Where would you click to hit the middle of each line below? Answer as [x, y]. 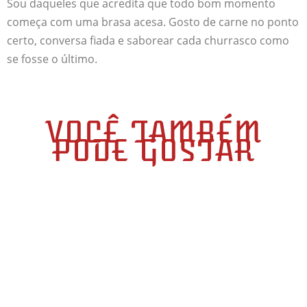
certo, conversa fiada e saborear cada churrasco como [148, 40]
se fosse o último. [52, 59]
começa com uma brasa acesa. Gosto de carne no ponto [153, 22]
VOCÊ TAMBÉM [153, 133]
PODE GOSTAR [153, 151]
